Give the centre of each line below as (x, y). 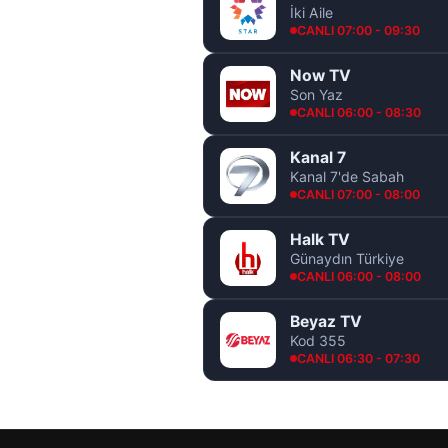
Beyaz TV (326, 321)
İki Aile (311, 12)
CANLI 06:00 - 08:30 (359, 112)
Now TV (320, 75)
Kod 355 (318, 340)
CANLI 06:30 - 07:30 (358, 358)
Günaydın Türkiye (347, 258)
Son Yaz (316, 94)
